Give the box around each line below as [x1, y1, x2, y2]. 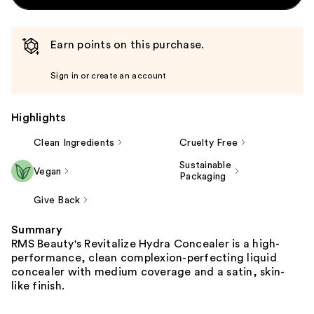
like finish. [11, 280, 64, 292]
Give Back [34, 195, 81, 205]
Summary [11, 224, 62, 235]
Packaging [179, 171, 226, 182]
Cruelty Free [179, 137, 238, 148]
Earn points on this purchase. [50, 39, 205, 50]
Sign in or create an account [50, 71, 167, 80]
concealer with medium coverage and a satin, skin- [11, 266, 285, 278]
